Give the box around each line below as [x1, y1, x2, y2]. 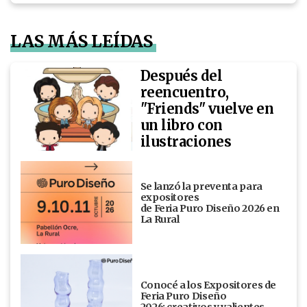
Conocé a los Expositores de [140, 279, 277, 292]
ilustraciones [140, 132, 232, 150]
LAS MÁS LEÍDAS [10, 30, 153, 52]
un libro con [140, 116, 223, 134]
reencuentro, [140, 83, 229, 101]
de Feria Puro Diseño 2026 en [140, 201, 280, 214]
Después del [140, 66, 223, 84]
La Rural [140, 212, 182, 225]
